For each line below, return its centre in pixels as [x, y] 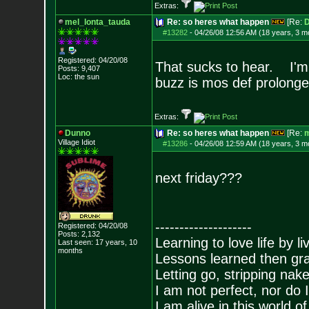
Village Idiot [76, 142]
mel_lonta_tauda [97, 22]
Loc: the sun [78, 77]
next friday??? [198, 178]
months [70, 250]
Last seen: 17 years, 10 [97, 242]
